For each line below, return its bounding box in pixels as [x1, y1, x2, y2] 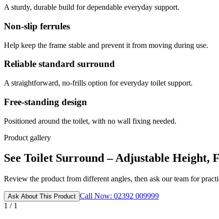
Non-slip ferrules [4, 21, 70, 31]
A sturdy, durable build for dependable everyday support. [4, 3, 179, 12]
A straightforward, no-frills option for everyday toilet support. [4, 79, 193, 88]
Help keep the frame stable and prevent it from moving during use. [4, 41, 208, 49]
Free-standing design [4, 96, 87, 107]
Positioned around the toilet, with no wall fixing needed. [4, 116, 176, 125]
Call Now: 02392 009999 [80, 192, 159, 200]
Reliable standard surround [4, 59, 115, 69]
